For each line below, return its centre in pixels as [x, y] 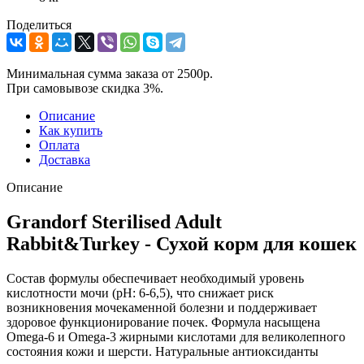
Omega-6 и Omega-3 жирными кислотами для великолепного [176, 336]
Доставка [65, 159]
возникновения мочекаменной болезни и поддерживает [162, 307]
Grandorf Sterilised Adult [114, 221]
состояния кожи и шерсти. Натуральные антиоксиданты [162, 351]
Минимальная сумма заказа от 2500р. [110, 73]
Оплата [59, 145]
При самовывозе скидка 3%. [85, 88]
